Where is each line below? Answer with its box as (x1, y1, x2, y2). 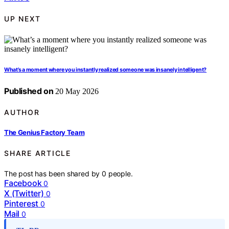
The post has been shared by (4, 169, 102, 178)
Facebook (4, 178, 42, 188)
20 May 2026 (53, 86, 99, 96)
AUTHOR (4, 107, 40, 117)
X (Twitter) (4, 188, 44, 198)
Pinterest (4, 198, 39, 209)
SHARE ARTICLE (4, 148, 71, 157)
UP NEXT (4, 14, 41, 24)
